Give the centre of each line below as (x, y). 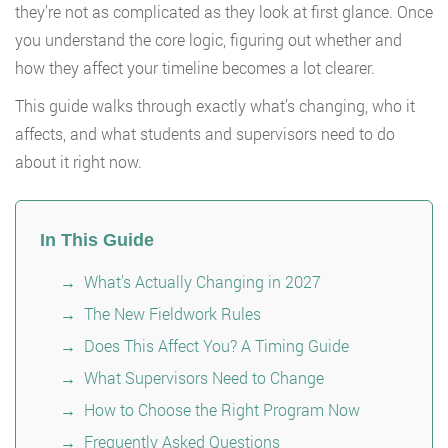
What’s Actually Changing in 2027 (202, 282)
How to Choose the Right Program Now (222, 410)
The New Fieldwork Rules (172, 314)
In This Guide (97, 240)
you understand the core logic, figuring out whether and (208, 40)
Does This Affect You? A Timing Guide (216, 346)
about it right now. (78, 162)
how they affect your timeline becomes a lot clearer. (195, 68)
